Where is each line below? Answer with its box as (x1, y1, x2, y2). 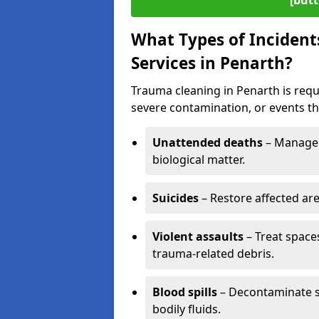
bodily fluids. (152, 301, 221, 317)
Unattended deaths (152, 135, 263, 150)
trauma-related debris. (152, 246, 274, 261)
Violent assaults (152, 229, 244, 244)
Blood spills (152, 284, 217, 300)
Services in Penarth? (131, 52, 293, 74)
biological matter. (152, 152, 245, 167)
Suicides (152, 190, 199, 206)
